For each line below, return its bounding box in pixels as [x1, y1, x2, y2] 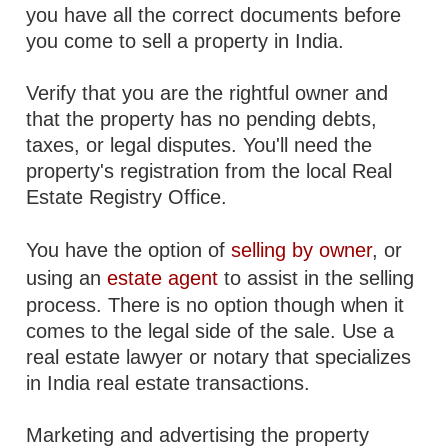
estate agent [107, 267, 219, 289]
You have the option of [26, 239, 232, 261]
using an [26, 267, 108, 289]
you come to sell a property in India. [26, 30, 345, 52]
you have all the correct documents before [26, 4, 402, 26]
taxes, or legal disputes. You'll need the [26, 134, 373, 156]
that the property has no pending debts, [26, 108, 378, 130]
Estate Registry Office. [26, 186, 228, 208]
